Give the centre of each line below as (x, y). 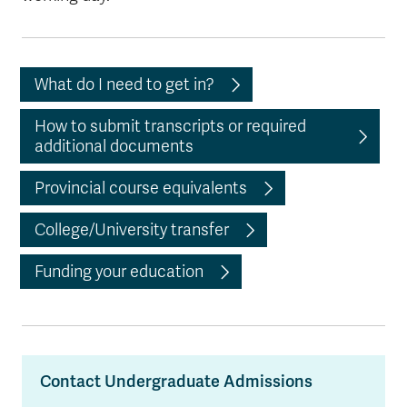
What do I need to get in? (124, 84)
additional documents (114, 146)
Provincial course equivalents (141, 188)
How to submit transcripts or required (170, 126)
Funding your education (119, 272)
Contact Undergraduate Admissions (176, 381)
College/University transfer (132, 230)
